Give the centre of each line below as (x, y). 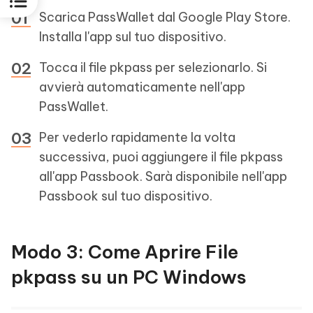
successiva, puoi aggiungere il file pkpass (161, 157)
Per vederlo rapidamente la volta (137, 137)
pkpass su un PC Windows (129, 277)
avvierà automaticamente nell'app (142, 87)
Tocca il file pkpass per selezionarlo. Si (153, 67)
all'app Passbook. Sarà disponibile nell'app (163, 176)
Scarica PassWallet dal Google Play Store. (165, 17)
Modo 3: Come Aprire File (125, 252)
